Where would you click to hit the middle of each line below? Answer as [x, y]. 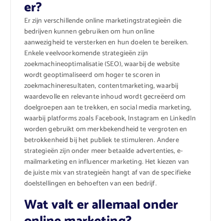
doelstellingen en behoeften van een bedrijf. [90, 184]
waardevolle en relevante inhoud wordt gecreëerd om [105, 97]
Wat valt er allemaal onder [101, 205]
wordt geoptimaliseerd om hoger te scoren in [92, 75]
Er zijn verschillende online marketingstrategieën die [103, 21]
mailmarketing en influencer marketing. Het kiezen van [106, 162]
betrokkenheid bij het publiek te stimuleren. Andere [101, 141]
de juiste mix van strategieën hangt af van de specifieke [108, 173]
